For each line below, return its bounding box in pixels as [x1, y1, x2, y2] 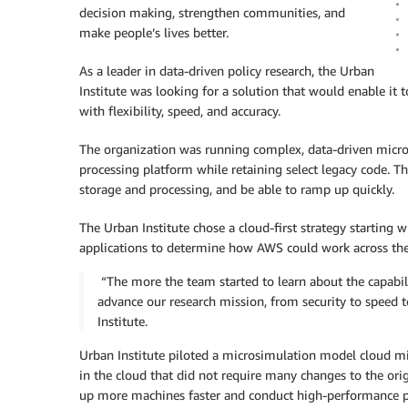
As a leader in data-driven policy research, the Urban [79, 63, 374, 78]
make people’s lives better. [79, 25, 229, 40]
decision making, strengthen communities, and [79, 5, 345, 20]
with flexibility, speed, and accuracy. [79, 103, 280, 118]
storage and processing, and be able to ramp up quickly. [79, 181, 394, 197]
